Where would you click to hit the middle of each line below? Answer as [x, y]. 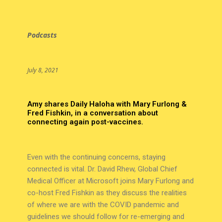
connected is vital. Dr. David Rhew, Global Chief [102, 169]
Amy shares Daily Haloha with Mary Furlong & [107, 104]
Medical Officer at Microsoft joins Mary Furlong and [110, 181]
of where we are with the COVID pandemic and [103, 205]
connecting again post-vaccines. [85, 122]
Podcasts [42, 35]
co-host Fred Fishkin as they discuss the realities [107, 193]
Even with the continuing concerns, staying [96, 157]
